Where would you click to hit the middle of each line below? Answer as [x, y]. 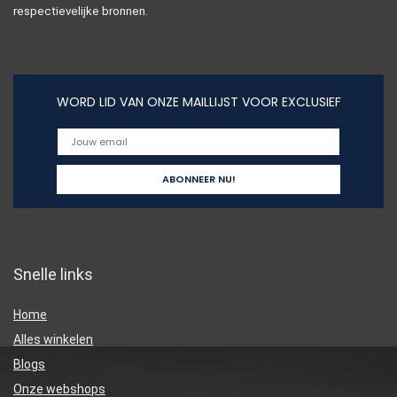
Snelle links [53, 275]
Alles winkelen [53, 340]
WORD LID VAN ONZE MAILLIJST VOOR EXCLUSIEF [198, 102]
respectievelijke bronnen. [81, 12]
